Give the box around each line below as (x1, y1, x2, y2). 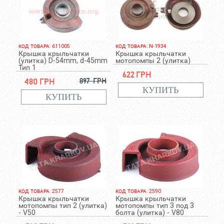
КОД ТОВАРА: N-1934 (115, 43, 166, 49)
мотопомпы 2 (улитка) (115, 56, 190, 64)
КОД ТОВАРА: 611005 (18, 43, 70, 49)
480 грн (24, 76, 55, 86)
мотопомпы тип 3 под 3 (115, 201, 194, 209)
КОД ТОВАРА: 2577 (18, 188, 64, 194)
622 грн (122, 69, 151, 79)
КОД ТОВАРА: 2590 (115, 188, 161, 194)
